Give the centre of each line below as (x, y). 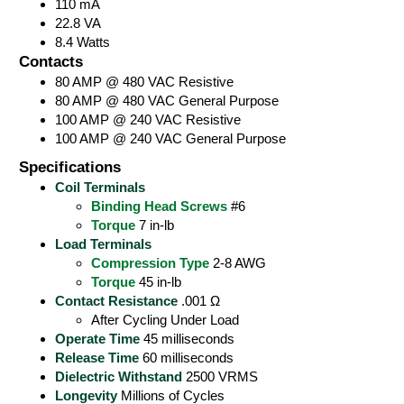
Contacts (51, 61)
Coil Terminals (100, 187)
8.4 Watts (83, 42)
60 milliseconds (186, 358)
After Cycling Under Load (165, 320)
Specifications (70, 167)
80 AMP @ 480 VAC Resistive (144, 82)
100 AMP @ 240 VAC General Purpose (170, 138)
